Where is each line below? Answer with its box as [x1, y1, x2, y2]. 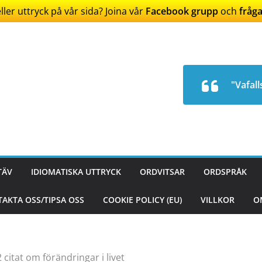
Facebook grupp [146, 5, 218, 18]
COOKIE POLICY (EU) [103, 194, 182, 205]
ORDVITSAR [140, 166, 185, 177]
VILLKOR [201, 194, 235, 205]
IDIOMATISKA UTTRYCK [31, 166, 121, 177]
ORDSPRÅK [204, 166, 247, 177]
